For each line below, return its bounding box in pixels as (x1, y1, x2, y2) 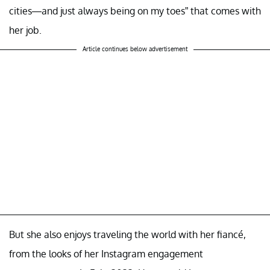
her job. (9, 24, 42, 37)
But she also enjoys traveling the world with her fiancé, (9, 228, 246, 241)
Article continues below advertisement (83, 45, 187, 53)
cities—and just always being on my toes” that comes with (9, 5, 261, 17)
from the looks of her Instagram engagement (9, 248, 203, 260)
